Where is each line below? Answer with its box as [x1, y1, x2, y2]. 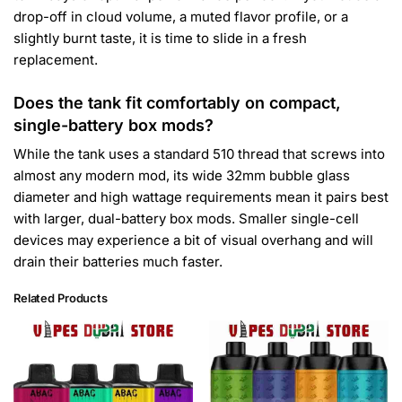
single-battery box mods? [13, 116, 214, 135]
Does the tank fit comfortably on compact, [13, 93, 341, 113]
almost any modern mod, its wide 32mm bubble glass [13, 167, 350, 185]
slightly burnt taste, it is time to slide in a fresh [13, 29, 307, 47]
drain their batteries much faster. [13, 253, 223, 271]
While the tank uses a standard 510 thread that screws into [13, 145, 385, 163]
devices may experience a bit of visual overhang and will [13, 232, 373, 249]
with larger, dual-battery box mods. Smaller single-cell [13, 210, 359, 228]
